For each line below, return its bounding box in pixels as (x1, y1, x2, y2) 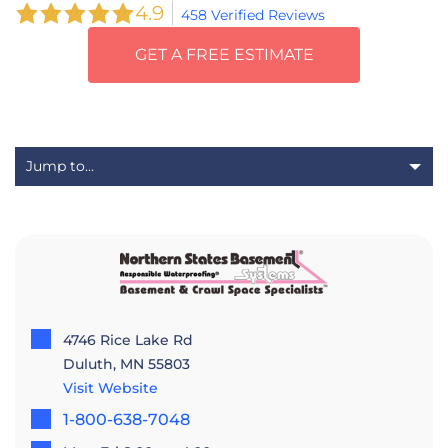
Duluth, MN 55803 (63, 354, 190, 373)
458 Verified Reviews (181, 6, 325, 24)
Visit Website (63, 378, 158, 397)
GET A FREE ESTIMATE (134, 45, 314, 64)
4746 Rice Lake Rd (63, 330, 193, 349)
